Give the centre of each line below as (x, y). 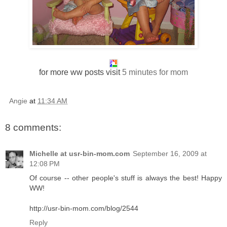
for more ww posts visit (81, 72)
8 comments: (33, 127)
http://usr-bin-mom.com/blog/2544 (84, 209)
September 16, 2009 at (170, 154)
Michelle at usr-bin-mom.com (80, 154)
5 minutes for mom (155, 72)
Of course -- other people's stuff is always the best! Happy (126, 178)
